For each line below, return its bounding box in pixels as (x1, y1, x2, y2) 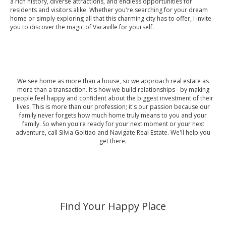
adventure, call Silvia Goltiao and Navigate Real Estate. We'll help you (16, 128, 210, 137)
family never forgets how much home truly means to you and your (19, 110, 207, 120)
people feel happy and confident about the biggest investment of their (13, 93, 213, 102)
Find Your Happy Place (60, 199, 166, 213)
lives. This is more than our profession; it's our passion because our (16, 102, 210, 111)
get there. (99, 136, 127, 145)
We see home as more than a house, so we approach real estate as (17, 76, 209, 85)
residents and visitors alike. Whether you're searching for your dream (10, 5, 208, 14)
